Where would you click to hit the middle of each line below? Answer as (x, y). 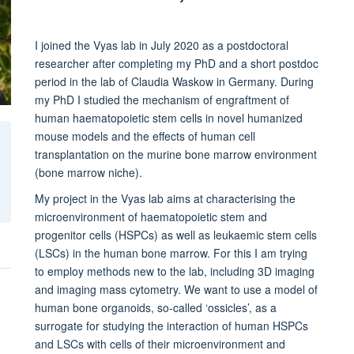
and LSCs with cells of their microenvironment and (160, 343)
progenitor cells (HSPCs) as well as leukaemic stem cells (175, 234)
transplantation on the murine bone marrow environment (175, 154)
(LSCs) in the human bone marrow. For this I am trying (171, 252)
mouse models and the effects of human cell (145, 136)
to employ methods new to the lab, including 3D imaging (174, 271)
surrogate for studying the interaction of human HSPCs (171, 325)
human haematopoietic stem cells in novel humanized (168, 117)
